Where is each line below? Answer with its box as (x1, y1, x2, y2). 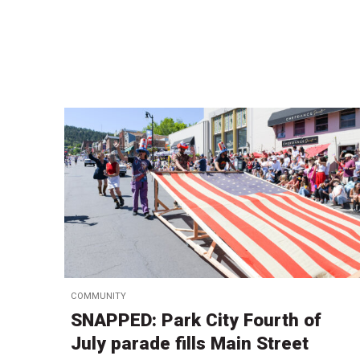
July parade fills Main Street (71, 332, 309, 354)
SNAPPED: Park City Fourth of (71, 309, 321, 330)
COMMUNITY (71, 290, 126, 301)
